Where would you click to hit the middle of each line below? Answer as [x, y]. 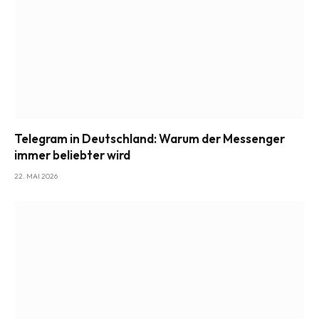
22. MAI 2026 [36, 176]
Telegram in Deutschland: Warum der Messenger [150, 138]
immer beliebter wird [72, 155]
